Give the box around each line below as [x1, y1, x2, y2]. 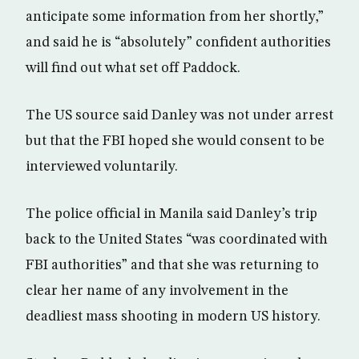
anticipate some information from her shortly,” [26, 10, 324, 25]
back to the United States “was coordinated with [26, 232, 328, 248]
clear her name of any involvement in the [26, 284, 288, 299]
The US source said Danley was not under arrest [26, 108, 333, 123]
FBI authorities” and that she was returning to [26, 258, 319, 273]
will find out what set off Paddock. [26, 61, 240, 76]
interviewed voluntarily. [26, 159, 178, 175]
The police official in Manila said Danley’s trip [26, 207, 317, 222]
